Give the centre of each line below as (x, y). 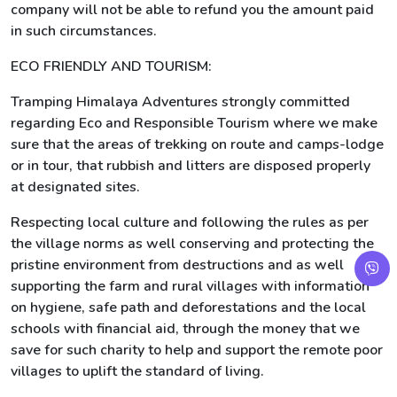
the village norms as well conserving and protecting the (192, 244)
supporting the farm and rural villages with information (190, 286)
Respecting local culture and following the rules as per (190, 222)
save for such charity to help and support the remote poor (197, 350)
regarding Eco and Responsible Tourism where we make (194, 123)
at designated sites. (75, 187)
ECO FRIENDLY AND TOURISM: (111, 66)
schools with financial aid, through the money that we (185, 329)
